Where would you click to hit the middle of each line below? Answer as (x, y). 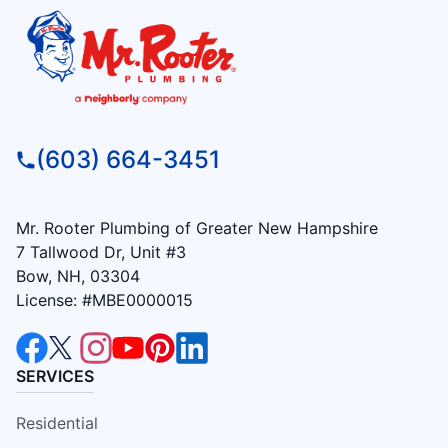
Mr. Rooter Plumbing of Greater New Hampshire (197, 228)
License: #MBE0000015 (104, 300)
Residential (57, 423)
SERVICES (55, 376)
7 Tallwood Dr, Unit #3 (101, 252)
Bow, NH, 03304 (78, 276)
